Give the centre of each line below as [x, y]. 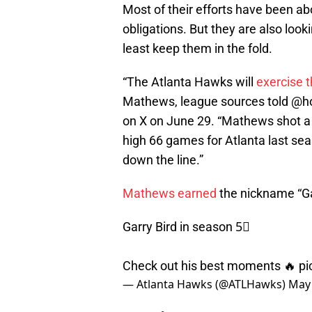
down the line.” [163, 160]
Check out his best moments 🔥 [211, 266]
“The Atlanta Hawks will [189, 82]
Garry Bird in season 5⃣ [186, 227]
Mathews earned [170, 194]
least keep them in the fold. [197, 49]
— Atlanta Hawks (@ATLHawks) [205, 284]
